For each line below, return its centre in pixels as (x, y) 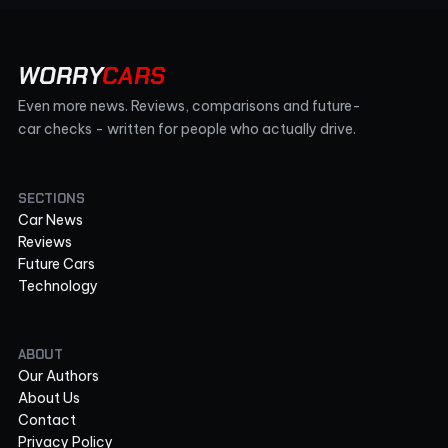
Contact (47, 419)
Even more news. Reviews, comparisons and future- (189, 105)
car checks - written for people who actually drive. (187, 128)
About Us (49, 397)
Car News (50, 219)
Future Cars (56, 263)
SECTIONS (51, 198)
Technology (58, 285)
